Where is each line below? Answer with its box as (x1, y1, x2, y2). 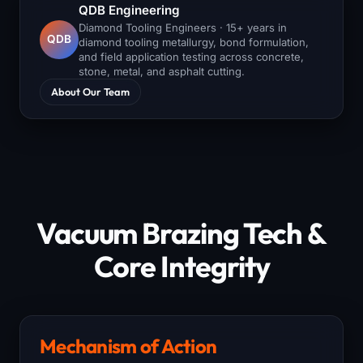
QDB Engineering (79, 2, 180, 18)
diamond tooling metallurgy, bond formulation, (79, 35, 309, 49)
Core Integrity (93, 247, 270, 284)
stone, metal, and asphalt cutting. (79, 64, 245, 78)
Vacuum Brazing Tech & (36, 214, 327, 251)
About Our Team (50, 85, 130, 99)
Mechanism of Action (40, 333, 217, 358)
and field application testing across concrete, (79, 49, 304, 63)
